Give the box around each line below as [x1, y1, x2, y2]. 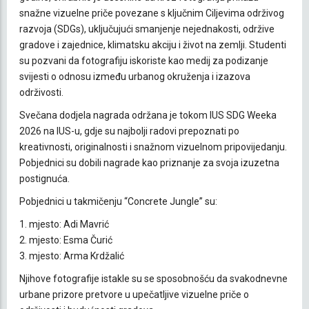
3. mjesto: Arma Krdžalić [19, 250, 124, 261]
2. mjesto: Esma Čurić [19, 234, 112, 246]
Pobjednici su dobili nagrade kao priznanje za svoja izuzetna [19, 157, 279, 168]
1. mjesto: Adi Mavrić [19, 218, 109, 230]
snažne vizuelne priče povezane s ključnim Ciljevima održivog [19, 7, 284, 19]
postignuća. [19, 172, 70, 184]
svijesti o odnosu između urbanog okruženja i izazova [19, 70, 250, 82]
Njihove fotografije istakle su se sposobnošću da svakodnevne [19, 272, 288, 284]
